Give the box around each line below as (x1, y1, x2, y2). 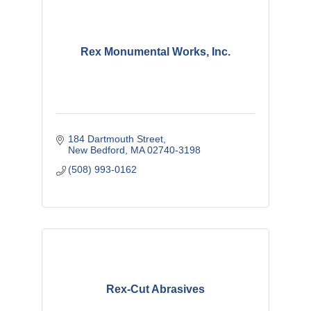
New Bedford (68, 144, 126, 155)
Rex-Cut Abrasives (106, 283, 205, 295)
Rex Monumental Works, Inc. (80, 45, 230, 58)
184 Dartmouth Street (68, 133, 164, 144)
